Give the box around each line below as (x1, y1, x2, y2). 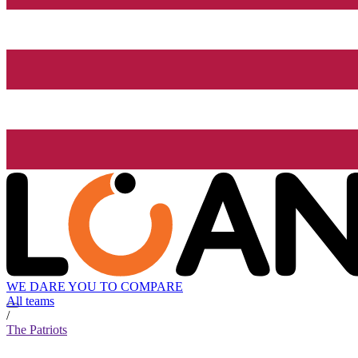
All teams (6, 294, 54, 308)
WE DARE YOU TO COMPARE (6, 280, 183, 294)
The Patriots (6, 323, 67, 337)
